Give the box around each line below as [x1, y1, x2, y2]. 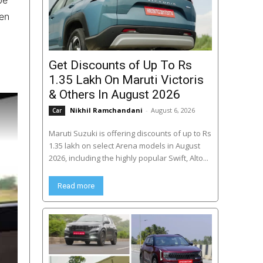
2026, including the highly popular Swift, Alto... [48, 153, 208, 164]
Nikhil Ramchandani [69, 106, 143, 115]
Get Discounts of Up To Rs [48, 58, 192, 73]
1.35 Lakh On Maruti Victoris [48, 73, 204, 87]
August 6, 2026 [150, 106, 195, 115]
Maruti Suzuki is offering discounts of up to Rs [48, 128, 211, 139]
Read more [57, 181, 95, 191]
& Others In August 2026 [48, 87, 180, 102]
